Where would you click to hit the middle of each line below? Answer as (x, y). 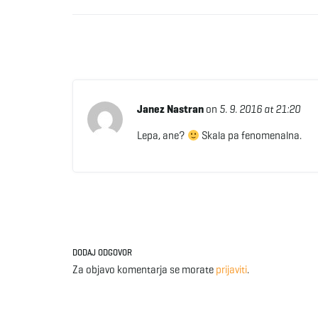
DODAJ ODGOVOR (102, 253)
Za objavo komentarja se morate (144, 270)
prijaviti (231, 270)
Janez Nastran (170, 110)
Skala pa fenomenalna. (250, 136)
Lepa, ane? (162, 136)
